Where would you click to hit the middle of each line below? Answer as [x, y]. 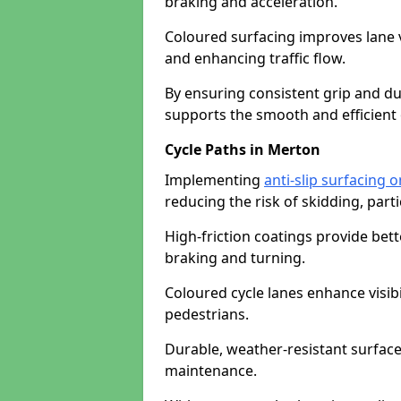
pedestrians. [207, 314]
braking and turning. [235, 258]
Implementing [214, 180]
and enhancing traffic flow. [255, 58]
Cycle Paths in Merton [243, 149]
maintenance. [211, 371]
